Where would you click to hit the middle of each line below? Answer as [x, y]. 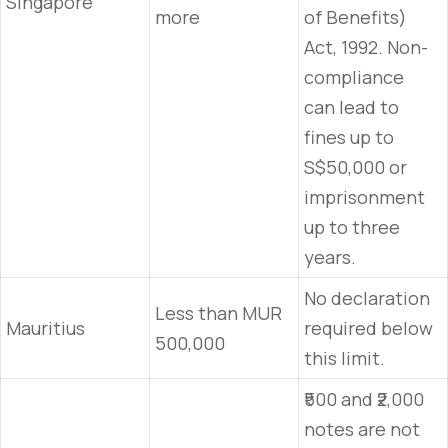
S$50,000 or [355, 167]
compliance [354, 77]
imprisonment [364, 197]
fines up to [349, 137]
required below [368, 328]
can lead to [351, 107]
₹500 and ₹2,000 [364, 399]
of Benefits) [355, 17]
